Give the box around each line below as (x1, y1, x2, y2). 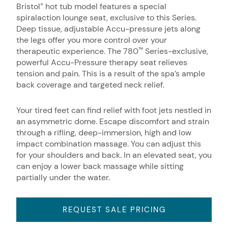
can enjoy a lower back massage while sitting (16, 161, 184, 172)
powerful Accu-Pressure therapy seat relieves (16, 57, 187, 68)
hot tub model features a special (43, 1, 166, 12)
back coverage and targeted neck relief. (16, 79, 164, 90)
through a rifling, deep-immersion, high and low (16, 127, 191, 138)
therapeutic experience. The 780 (16, 46, 138, 56)
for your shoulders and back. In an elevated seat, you (16, 150, 212, 160)
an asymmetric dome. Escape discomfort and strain (16, 116, 209, 127)
